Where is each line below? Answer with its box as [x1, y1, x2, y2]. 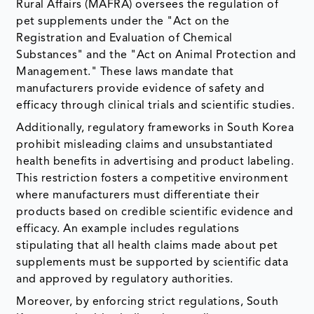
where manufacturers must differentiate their [16, 190, 260, 202]
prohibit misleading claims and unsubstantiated [16, 139, 273, 151]
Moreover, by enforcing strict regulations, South [16, 296, 279, 308]
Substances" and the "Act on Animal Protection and [16, 50, 296, 62]
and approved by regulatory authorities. [16, 274, 233, 286]
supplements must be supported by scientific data [16, 257, 289, 269]
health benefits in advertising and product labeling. [16, 156, 294, 168]
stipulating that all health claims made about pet [16, 240, 278, 252]
